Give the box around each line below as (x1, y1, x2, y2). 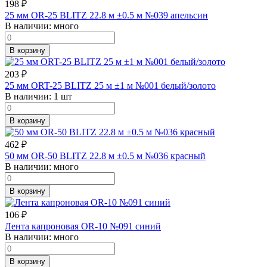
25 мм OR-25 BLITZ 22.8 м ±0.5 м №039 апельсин (5, 10, 208, 20)
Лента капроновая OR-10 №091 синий (5, 221, 161, 231)
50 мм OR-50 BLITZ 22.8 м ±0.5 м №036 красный (5, 150, 206, 161)
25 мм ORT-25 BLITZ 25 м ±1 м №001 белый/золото (5, 80, 216, 91)
